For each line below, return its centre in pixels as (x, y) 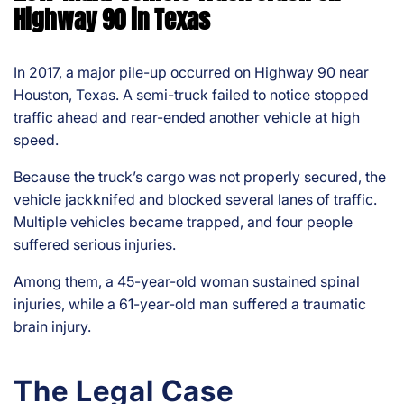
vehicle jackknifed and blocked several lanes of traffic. (195, 200)
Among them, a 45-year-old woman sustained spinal (187, 282)
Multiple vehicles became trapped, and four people (183, 222)
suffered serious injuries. (95, 245)
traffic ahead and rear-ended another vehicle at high (187, 118)
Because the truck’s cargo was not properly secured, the (200, 177)
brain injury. (52, 327)
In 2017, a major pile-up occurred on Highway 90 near (191, 73)
